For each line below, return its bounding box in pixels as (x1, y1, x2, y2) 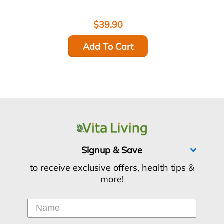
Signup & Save (81, 144, 142, 156)
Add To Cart (82, 40, 133, 52)
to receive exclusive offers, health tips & (29, 162, 194, 174)
